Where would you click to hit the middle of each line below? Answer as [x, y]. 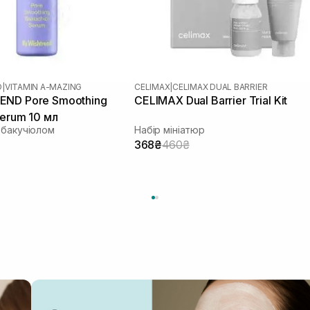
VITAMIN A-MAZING [43, 87]
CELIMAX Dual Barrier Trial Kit [211, 101]
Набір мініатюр [170, 130]
